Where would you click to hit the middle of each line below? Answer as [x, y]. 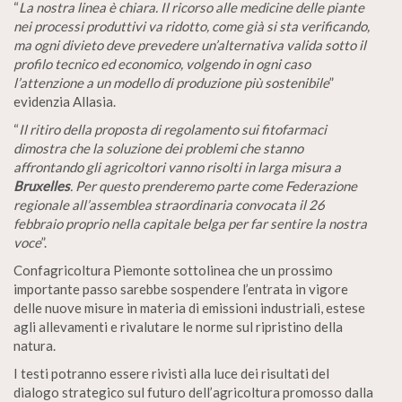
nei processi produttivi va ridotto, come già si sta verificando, [192, 26]
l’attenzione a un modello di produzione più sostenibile [171, 82]
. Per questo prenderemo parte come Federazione [214, 185]
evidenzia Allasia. [65, 101]
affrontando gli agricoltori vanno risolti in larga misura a [177, 166]
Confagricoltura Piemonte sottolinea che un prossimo [173, 270]
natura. [35, 345]
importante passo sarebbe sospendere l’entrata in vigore [181, 288]
